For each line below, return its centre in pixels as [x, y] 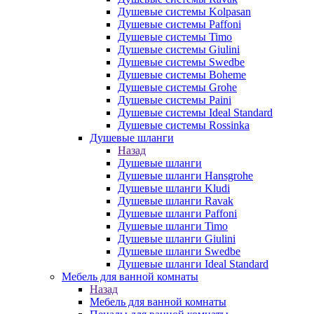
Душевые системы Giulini [179, 49]
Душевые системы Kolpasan [184, 12]
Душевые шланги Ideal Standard [193, 264]
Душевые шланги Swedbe [179, 251]
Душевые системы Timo [175, 37]
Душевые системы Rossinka [184, 125]
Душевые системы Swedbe [181, 62]
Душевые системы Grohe [177, 87]
